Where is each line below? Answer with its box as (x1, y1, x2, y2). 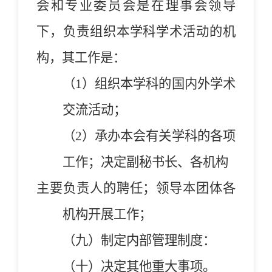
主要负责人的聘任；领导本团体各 (36, 180, 236, 195)
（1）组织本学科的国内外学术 (62, 76, 236, 91)
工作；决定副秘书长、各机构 (62, 154, 228, 169)
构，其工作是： (36, 50, 126, 65)
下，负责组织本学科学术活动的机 (36, 24, 236, 39)
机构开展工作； (62, 206, 152, 222)
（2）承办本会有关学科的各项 (62, 128, 236, 143)
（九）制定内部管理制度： (62, 233, 216, 248)
